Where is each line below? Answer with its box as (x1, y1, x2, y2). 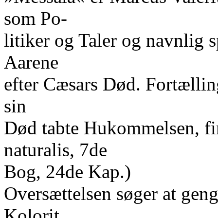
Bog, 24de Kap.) (4, 161, 131, 182)
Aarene (4, 52, 58, 73)
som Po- (4, 8, 67, 29)
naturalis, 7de (4, 139, 107, 160)
